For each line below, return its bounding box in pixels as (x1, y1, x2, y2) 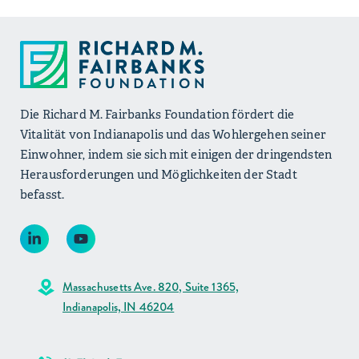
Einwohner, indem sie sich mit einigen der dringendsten (20, 147, 333, 163)
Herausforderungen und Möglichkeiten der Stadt (20, 167, 297, 183)
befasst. (20, 187, 65, 203)
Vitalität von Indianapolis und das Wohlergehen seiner (20, 127, 326, 143)
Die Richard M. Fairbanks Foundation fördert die (20, 107, 295, 123)
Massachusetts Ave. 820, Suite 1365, (63, 278, 240, 296)
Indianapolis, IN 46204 (63, 298, 175, 317)
